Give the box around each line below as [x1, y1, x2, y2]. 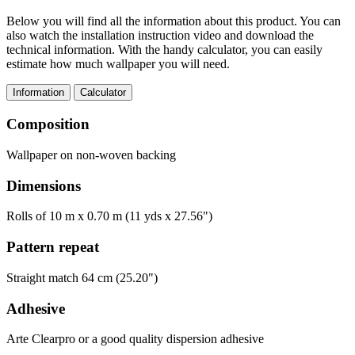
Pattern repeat [6, 239, 99, 256]
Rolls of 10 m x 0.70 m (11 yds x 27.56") [6, 209, 212, 223]
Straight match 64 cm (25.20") [6, 270, 158, 284]
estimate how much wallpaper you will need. [6, 57, 230, 71]
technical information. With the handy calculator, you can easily [6, 43, 323, 57]
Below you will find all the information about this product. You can [6, 14, 341, 29]
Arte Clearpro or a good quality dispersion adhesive [6, 332, 264, 346]
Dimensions [6, 177, 81, 194]
